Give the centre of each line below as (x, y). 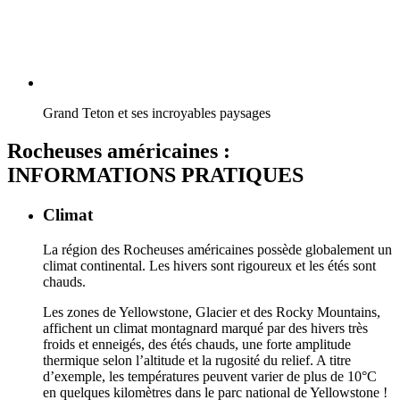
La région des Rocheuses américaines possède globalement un (217, 249)
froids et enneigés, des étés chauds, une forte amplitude (197, 344)
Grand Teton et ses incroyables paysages (157, 113)
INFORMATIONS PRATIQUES (155, 175)
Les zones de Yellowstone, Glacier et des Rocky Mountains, (212, 312)
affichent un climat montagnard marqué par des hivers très (205, 328)
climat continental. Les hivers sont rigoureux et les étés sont (209, 265)
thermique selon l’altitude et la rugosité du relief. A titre (197, 360)
